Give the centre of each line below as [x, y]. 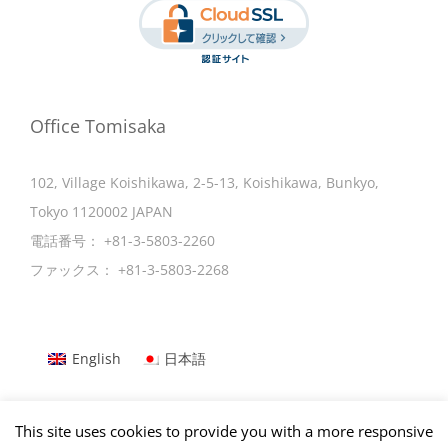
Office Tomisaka [98, 126]
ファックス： [74, 270]
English [96, 358]
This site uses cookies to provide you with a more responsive [224, 431]
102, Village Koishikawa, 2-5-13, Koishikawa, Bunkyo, [204, 183]
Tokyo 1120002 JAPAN [101, 212]
